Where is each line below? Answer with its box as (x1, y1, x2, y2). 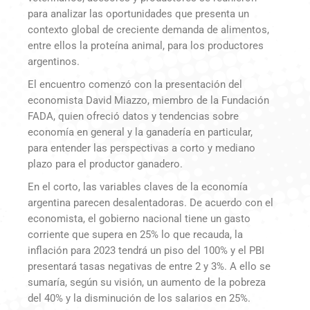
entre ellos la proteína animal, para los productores (28, 39, 264, 53)
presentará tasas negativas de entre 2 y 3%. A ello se (28, 260, 271, 273)
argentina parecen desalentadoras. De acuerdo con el (28, 197, 273, 210)
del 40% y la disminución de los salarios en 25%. (28, 292, 250, 305)
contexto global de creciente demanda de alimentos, (28, 24, 269, 37)
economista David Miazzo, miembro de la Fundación (28, 94, 269, 107)
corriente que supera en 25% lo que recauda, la (28, 228, 243, 241)
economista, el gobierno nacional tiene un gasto (28, 212, 250, 226)
